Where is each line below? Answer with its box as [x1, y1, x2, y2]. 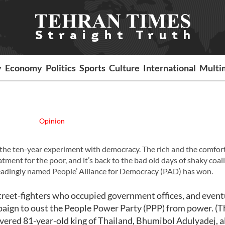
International [143, 62, 196, 73]
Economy [5, 62, 43, 73]
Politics [46, 62, 76, 73]
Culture [109, 62, 140, 73]
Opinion [39, 117, 65, 125]
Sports [79, 62, 106, 73]
